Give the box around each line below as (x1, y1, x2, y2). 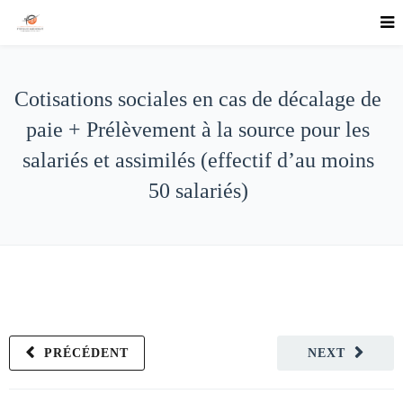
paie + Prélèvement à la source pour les (26, 118, 370, 141)
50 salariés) (148, 179, 248, 202)
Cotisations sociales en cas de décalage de (14, 87, 381, 111)
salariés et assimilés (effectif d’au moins (22, 148, 374, 172)
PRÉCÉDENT (44, 346, 129, 360)
